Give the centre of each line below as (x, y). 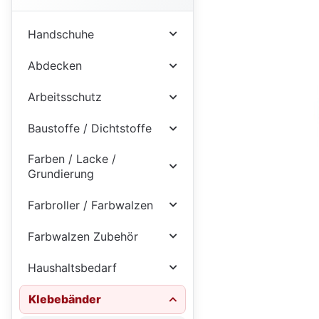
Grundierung (61, 174)
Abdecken (54, 66)
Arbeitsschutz (64, 97)
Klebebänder (64, 299)
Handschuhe (61, 34)
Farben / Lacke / (72, 159)
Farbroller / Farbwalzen (90, 205)
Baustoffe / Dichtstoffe (89, 129)
